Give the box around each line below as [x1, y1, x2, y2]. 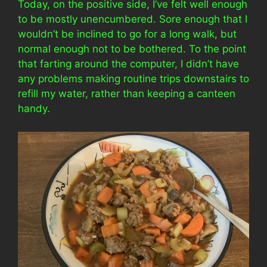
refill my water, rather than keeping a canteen [18, 88, 235, 100]
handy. [18, 103, 50, 114]
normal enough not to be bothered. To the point [18, 43, 246, 55]
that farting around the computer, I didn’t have [18, 58, 239, 70]
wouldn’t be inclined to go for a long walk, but [18, 28, 237, 40]
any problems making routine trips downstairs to [18, 73, 249, 85]
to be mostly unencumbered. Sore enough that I [18, 13, 247, 25]
